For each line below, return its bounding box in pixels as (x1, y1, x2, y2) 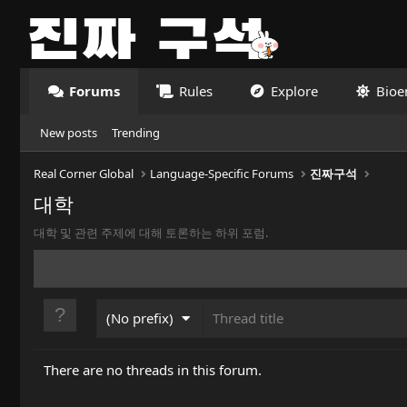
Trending (112, 124, 160, 141)
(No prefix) (106, 309, 174, 327)
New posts (40, 124, 97, 141)
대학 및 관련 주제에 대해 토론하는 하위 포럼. (34, 224, 268, 241)
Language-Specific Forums (150, 165, 294, 182)
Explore (270, 82, 318, 100)
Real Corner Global (34, 165, 134, 182)
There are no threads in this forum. (44, 361, 262, 379)
